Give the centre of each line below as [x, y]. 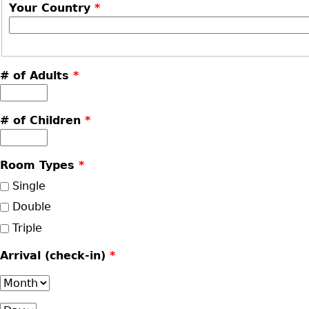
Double [32, 207]
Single [29, 186]
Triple [27, 228]
